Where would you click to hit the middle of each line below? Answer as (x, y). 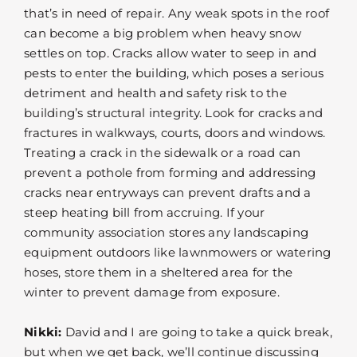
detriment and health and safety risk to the (155, 93)
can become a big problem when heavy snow (163, 33)
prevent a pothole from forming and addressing (170, 173)
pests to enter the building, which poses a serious (174, 73)
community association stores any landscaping (166, 233)
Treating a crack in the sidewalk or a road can (163, 153)
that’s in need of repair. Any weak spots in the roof (177, 14)
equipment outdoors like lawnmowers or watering (178, 253)
